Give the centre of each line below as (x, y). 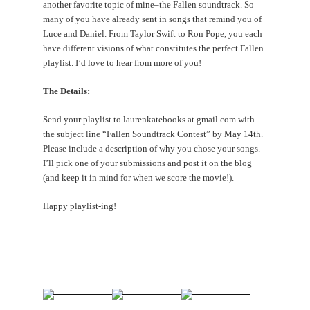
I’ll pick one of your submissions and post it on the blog (148, 163)
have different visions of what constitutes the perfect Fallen (154, 48)
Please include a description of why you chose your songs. (152, 148)
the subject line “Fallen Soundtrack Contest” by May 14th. (153, 134)
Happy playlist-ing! (80, 206)
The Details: (67, 91)
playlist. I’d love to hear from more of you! (122, 62)
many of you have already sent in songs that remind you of (153, 19)
